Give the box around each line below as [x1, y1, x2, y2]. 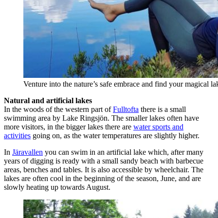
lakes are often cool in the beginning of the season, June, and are [4, 174, 201, 182]
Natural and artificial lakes [4, 96, 92, 105]
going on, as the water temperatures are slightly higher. [31, 131, 200, 140]
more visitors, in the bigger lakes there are [4, 122, 133, 131]
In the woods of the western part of [4, 105, 113, 113]
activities [4, 131, 31, 140]
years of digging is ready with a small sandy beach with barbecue [4, 156, 203, 165]
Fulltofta [113, 105, 139, 113]
